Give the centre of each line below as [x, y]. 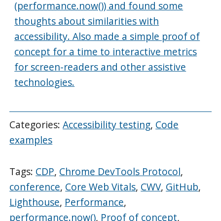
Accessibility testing [107, 124]
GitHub [182, 187]
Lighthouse [35, 202]
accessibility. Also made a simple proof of [107, 37]
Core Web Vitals [101, 187]
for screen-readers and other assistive [100, 67]
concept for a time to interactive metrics [106, 52]
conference [35, 187]
